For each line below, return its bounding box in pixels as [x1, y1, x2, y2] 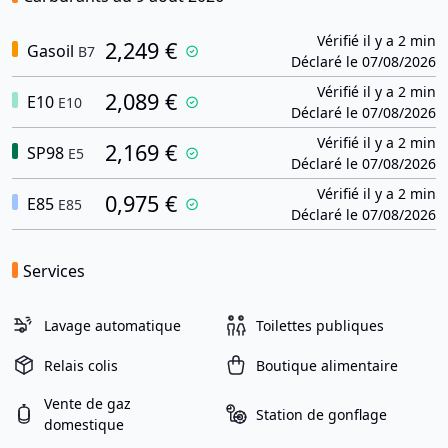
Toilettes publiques [256, 315, 384, 335]
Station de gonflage [256, 404, 387, 424]
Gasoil [23, 40, 74, 62]
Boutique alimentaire [256, 355, 398, 375]
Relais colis [44, 355, 118, 375]
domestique [44, 415, 124, 434]
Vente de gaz [44, 394, 131, 413]
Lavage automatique [44, 315, 181, 335]
